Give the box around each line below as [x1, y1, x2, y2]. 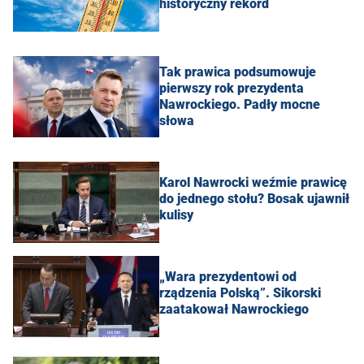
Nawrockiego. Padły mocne [159, 97, 320, 113]
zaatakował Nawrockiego [159, 301, 309, 318]
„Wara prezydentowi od [159, 269, 297, 285]
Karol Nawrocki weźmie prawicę [159, 175, 347, 191]
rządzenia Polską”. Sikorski [159, 285, 321, 301]
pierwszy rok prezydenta [159, 80, 304, 97]
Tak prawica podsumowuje [159, 64, 316, 80]
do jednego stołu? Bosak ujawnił [159, 191, 349, 207]
